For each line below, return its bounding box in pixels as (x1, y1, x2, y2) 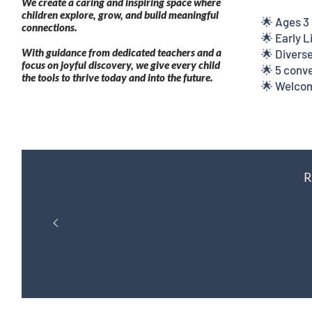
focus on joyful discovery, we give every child (22, 58, 220, 71)
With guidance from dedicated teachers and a (22, 46, 221, 58)
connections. (22, 21, 77, 33)
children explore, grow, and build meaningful (22, 8, 219, 21)
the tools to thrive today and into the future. (22, 71, 213, 84)
